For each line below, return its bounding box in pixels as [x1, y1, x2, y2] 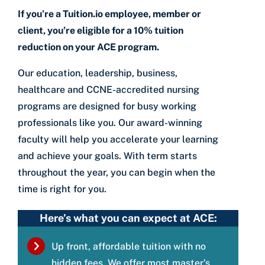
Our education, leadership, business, [18, 67, 177, 79]
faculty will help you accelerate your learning [18, 134, 218, 146]
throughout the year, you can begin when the [18, 167, 215, 179]
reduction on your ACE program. [18, 41, 159, 53]
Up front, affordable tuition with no [51, 240, 206, 252]
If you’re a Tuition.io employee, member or [18, 8, 201, 20]
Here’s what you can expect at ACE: [39, 212, 217, 225]
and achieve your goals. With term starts [18, 150, 197, 162]
